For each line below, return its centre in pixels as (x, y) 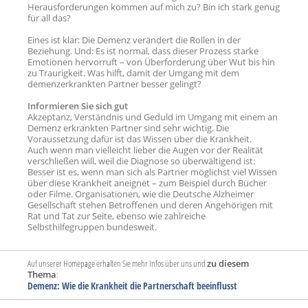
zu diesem (228, 264)
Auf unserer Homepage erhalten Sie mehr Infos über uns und (117, 264)
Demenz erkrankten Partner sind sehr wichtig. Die (128, 128)
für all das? (49, 18)
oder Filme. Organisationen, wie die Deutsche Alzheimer (141, 194)
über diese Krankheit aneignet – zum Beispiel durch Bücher (147, 183)
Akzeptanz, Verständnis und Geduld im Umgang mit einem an (153, 117)
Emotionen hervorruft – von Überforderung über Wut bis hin (151, 62)
